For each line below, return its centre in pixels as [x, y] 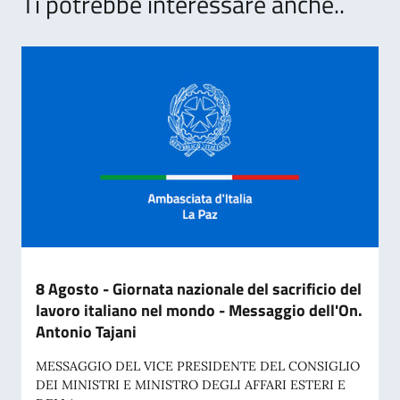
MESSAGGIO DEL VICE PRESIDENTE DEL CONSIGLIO [198, 366]
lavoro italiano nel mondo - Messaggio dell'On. [199, 310]
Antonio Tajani [86, 332]
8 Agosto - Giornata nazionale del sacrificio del [199, 289]
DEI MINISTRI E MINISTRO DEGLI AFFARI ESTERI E [191, 385]
